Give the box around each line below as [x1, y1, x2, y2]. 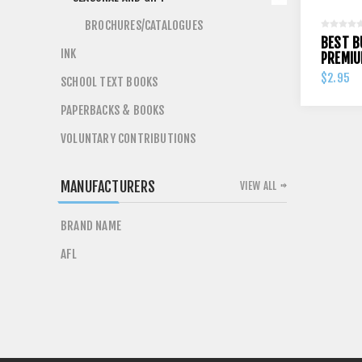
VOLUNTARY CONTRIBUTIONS [61, 131, 196, 146]
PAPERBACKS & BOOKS [61, 103, 165, 118]
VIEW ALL [239, 179, 277, 192]
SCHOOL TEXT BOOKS [61, 74, 158, 90]
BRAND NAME [61, 218, 121, 234]
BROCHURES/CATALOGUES [85, 18, 203, 33]
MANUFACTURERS [61, 178, 156, 196]
